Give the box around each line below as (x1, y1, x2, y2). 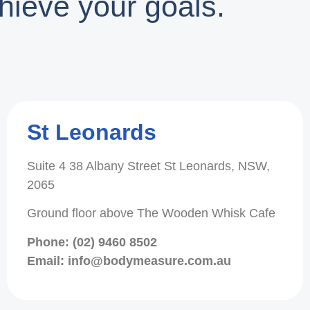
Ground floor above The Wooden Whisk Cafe (26, 206, 275, 221)
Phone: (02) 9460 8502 (26, 235, 165, 249)
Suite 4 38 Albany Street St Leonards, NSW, (26, 158, 270, 173)
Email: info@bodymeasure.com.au (26, 253, 231, 268)
